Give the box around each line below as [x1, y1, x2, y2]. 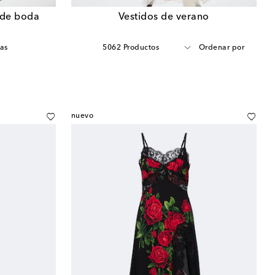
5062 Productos [103, 44, 159, 52]
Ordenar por [198, 44, 244, 52]
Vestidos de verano [118, 12, 209, 22]
